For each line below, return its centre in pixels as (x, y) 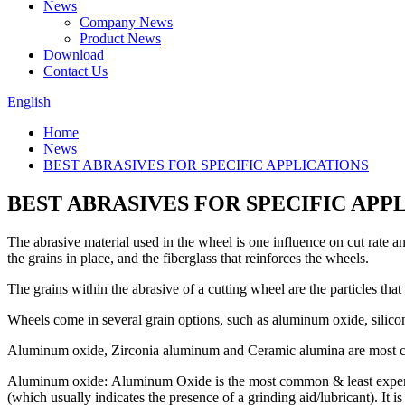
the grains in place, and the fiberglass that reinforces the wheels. (188, 258)
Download (74, 55)
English (29, 102)
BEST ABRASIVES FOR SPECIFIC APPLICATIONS (206, 165)
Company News (126, 22)
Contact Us (75, 71)
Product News (120, 38)
